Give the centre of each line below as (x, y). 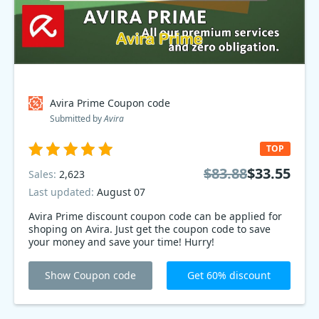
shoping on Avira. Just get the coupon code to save (150, 229)
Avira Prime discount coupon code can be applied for (155, 216)
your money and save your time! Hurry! (121, 242)
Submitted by (77, 119)
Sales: (44, 174)
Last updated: (63, 192)
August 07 (121, 192)
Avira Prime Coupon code (110, 103)
